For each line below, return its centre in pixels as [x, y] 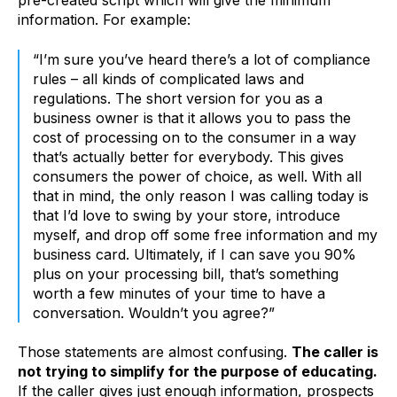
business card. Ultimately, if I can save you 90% [195, 254]
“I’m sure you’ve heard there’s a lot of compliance [202, 59]
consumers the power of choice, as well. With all [197, 176]
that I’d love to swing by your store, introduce [187, 215]
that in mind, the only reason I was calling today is [201, 195]
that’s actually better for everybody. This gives [188, 156]
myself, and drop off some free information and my [205, 234]
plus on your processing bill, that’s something [186, 273]
